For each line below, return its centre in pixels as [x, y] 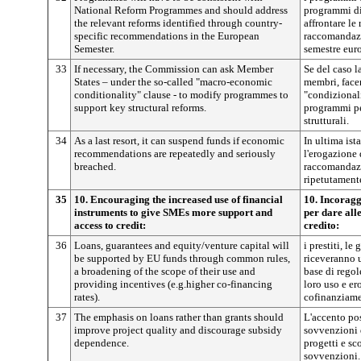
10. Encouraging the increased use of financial [178, 199]
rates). [87, 297]
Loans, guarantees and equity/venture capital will [182, 245]
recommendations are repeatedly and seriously [175, 154]
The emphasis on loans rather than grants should [179, 317]
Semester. [94, 49]
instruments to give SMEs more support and [173, 212]
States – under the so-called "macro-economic [173, 82]
